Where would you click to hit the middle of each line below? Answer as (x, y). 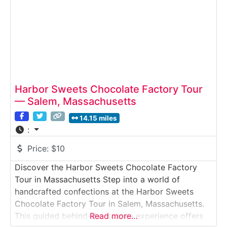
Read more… (113, 216)
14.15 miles (99, 118)
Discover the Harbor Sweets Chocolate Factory (106, 167)
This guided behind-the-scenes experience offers (109, 216)
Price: (39, 148)
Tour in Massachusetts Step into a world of (97, 179)
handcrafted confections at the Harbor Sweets (104, 191)
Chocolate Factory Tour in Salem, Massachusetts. (109, 203)
